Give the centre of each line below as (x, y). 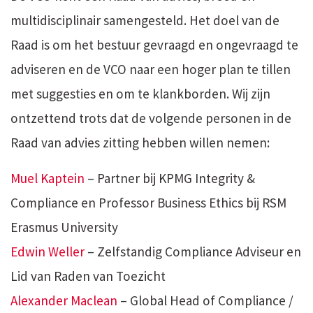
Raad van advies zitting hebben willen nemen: (140, 143)
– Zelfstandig (123, 252)
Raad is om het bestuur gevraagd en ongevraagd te (154, 45)
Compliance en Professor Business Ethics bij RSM (148, 203)
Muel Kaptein (48, 179)
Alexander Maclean (64, 301)
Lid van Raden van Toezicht (88, 276)
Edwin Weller (48, 252)
